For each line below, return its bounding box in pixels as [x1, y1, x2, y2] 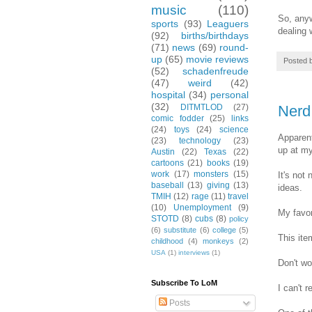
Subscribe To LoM [151, 279, 217, 288]
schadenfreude [182, 65, 249, 77]
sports [151, 18, 178, 30]
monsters [194, 169, 229, 180]
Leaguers [207, 18, 249, 30]
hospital [151, 89, 185, 101]
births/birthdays [181, 30, 249, 42]
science [219, 125, 249, 135]
